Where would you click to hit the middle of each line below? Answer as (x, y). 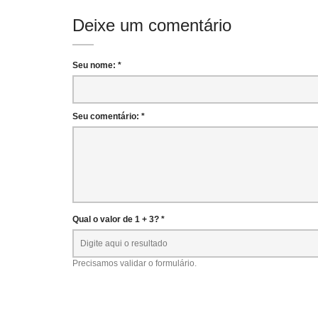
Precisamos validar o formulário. (135, 263)
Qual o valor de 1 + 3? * (119, 219)
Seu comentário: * (109, 116)
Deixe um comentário (152, 25)
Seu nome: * (97, 65)
